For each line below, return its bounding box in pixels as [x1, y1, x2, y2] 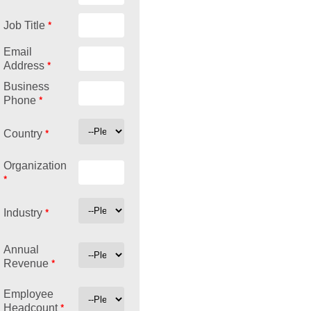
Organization [3, 159, 67, 171]
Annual [3, 243, 39, 255]
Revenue [3, 257, 51, 269]
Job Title [3, 19, 48, 31]
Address [3, 59, 47, 72]
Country [3, 127, 45, 140]
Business [3, 80, 49, 92]
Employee [3, 287, 53, 300]
